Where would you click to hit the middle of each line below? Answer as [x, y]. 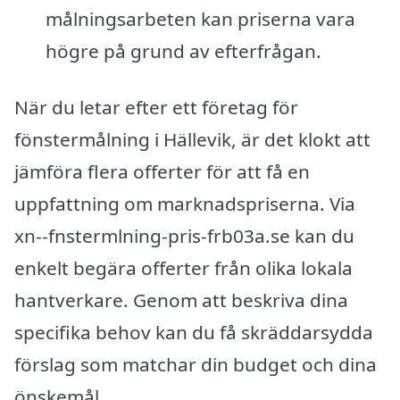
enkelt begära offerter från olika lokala [183, 268]
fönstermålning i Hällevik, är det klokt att [192, 140]
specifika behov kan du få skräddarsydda [194, 333]
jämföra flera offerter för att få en [162, 172]
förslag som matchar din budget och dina [196, 365]
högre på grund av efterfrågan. [183, 50]
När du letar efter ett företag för [156, 108]
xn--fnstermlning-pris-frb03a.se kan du [184, 236]
